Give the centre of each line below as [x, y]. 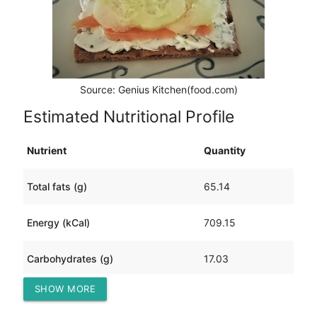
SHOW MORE [65, 289]
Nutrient [46, 150]
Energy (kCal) [58, 222]
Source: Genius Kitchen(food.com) [158, 90]
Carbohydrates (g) [70, 258]
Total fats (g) [57, 186]
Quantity [224, 150]
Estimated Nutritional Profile [128, 116]
